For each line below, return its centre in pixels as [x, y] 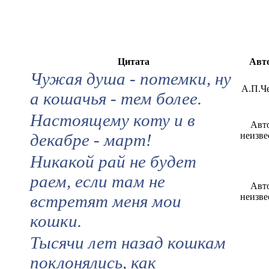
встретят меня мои [106, 201]
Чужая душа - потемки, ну [131, 78]
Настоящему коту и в [113, 120]
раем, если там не [98, 181]
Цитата [133, 61]
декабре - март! [91, 140]
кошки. [56, 221]
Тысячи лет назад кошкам [128, 242]
